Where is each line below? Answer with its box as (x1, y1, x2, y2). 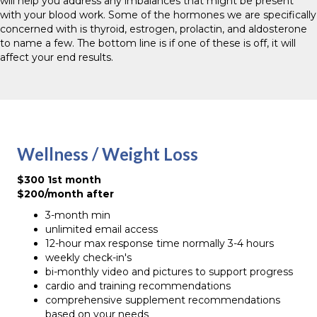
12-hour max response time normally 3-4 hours (45, 237, 274, 250)
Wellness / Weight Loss (17, 144, 198, 164)
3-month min (45, 209, 110, 221)
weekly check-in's (45, 251, 132, 264)
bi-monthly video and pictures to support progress (45, 265, 293, 278)
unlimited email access (45, 223, 158, 236)
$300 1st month (17, 173, 101, 186)
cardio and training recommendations (45, 279, 231, 292)
